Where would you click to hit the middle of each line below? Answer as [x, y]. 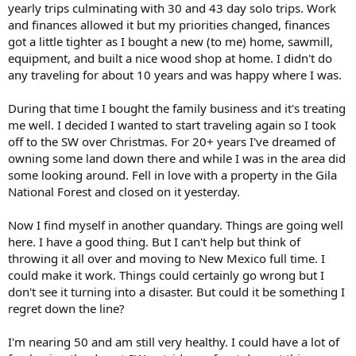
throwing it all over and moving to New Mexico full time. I [166, 258]
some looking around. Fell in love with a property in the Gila [172, 175]
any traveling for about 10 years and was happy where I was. [175, 75]
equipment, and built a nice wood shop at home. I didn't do [170, 58]
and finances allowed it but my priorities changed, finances [169, 25]
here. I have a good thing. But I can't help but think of [154, 242]
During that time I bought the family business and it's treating [177, 108]
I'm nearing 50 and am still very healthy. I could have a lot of [174, 342]
